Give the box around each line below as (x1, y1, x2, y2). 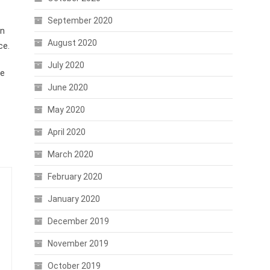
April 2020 (47, 127, 86, 137)
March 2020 (47, 149, 93, 159)
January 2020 (47, 194, 100, 204)
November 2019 (47, 239, 108, 248)
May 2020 (47, 105, 85, 115)
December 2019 (47, 216, 109, 226)
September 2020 (47, 16, 113, 25)
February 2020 (47, 172, 102, 181)
